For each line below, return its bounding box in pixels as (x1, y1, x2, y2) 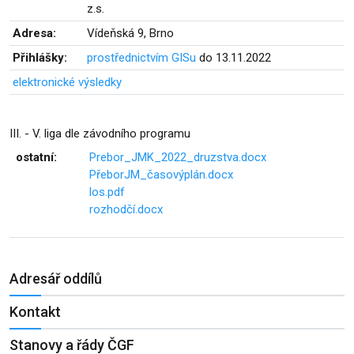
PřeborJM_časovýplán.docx (89, 168, 233, 182)
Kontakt (9, 303, 61, 320)
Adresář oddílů (9, 270, 102, 287)
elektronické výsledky (13, 75, 122, 89)
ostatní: (16, 150, 57, 164)
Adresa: (13, 26, 56, 40)
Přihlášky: (13, 51, 67, 65)
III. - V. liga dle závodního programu (9, 126, 190, 141)
